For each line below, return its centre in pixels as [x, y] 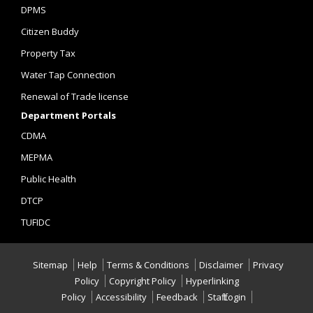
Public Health [49, 179]
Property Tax [48, 53]
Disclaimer [221, 265]
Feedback [177, 297]
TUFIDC [36, 222]
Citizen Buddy [50, 31]
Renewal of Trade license [75, 96]
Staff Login [226, 297]
